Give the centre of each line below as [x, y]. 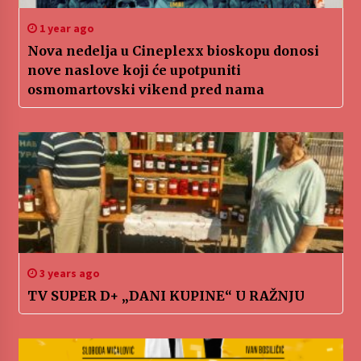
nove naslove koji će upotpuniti [134, 71]
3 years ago [68, 274]
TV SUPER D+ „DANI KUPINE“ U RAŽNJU [166, 296]
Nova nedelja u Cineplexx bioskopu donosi [173, 51]
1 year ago [65, 29]
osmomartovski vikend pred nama [145, 90]
